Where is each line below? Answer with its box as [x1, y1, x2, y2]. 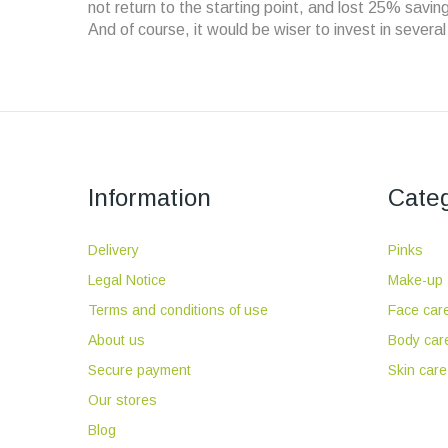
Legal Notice [88, 272, 166, 288]
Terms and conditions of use [88, 302, 268, 318]
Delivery [88, 242, 139, 258]
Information [88, 184, 211, 211]
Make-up [388, 272, 443, 288]
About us [88, 332, 145, 348]
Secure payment [88, 362, 191, 378]
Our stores [88, 392, 157, 408]
